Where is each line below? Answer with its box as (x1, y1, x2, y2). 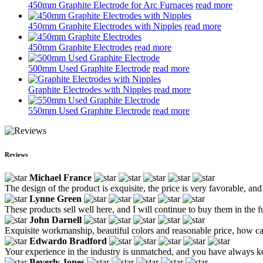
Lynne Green (29, 193, 82, 204)
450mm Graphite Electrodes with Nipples (28, 21, 182, 31)
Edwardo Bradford (29, 235, 107, 246)
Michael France (29, 172, 92, 183)
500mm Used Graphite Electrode (28, 63, 150, 73)
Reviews (5, 150, 28, 158)
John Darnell (29, 214, 82, 225)
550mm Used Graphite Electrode (28, 105, 150, 116)
